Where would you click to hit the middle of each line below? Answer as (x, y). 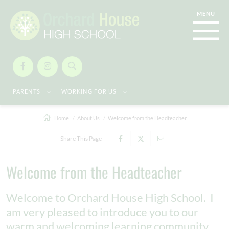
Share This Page (81, 138)
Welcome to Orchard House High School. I (110, 198)
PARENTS (27, 91)
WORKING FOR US (90, 91)
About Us (88, 118)
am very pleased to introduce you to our (102, 212)
